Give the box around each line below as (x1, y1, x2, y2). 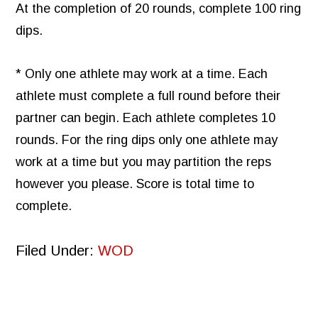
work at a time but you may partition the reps (16, 155, 272, 170)
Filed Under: (16, 243, 99, 259)
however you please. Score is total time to (16, 177, 255, 192)
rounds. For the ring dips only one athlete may (16, 133, 278, 148)
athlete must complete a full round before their (16, 89, 281, 104)
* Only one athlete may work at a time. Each (16, 67, 268, 82)
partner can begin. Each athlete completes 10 (16, 111, 276, 126)
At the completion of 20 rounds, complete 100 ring (16, 1, 302, 16)
